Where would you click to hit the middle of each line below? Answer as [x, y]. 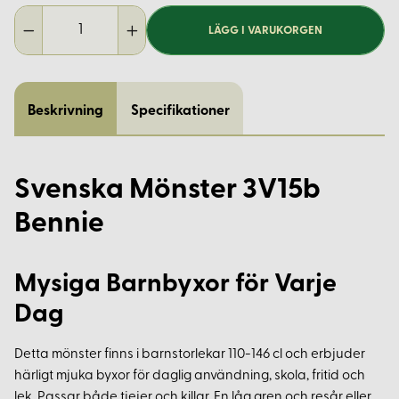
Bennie [59, 225]
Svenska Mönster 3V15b [167, 191]
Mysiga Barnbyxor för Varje [175, 285]
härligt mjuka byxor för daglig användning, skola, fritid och [190, 377]
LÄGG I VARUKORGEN [266, 30]
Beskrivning [66, 112]
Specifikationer [180, 112]
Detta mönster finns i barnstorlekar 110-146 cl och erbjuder [190, 355]
